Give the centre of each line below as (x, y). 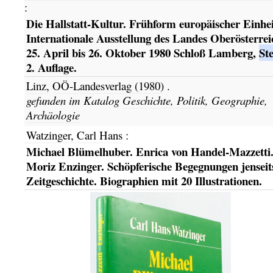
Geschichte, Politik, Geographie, (195, 100)
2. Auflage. (51, 67)
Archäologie (53, 115)
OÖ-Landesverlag (93, 85)
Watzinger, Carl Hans (74, 135)
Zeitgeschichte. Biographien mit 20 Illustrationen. (144, 180)
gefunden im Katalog (74, 100)
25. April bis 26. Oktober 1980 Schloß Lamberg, (142, 52)
